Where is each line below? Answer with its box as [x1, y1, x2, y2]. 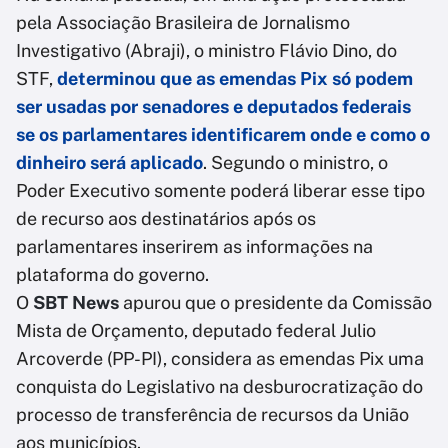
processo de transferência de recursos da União [16, 404, 409, 426]
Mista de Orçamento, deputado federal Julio [16, 320, 376, 342]
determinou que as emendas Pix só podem [57, 68, 413, 90]
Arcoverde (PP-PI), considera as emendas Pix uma [16, 348, 424, 370]
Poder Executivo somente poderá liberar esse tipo [16, 180, 425, 202]
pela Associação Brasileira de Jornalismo [16, 12, 350, 34]
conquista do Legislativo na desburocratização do [16, 376, 423, 398]
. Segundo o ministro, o [203, 152, 388, 174]
